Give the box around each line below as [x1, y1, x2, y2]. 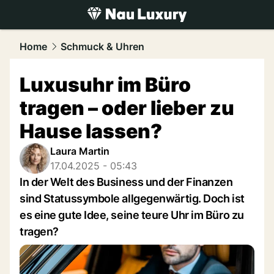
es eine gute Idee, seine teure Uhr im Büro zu [20, 209, 244, 221]
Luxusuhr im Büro [20, 73, 191, 97]
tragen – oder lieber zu [20, 96, 234, 120]
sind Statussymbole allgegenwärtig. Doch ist [20, 192, 245, 205]
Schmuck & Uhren [61, 40, 144, 53]
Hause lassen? [20, 119, 162, 143]
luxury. [45, 23, 78, 36]
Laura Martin [50, 145, 109, 157]
